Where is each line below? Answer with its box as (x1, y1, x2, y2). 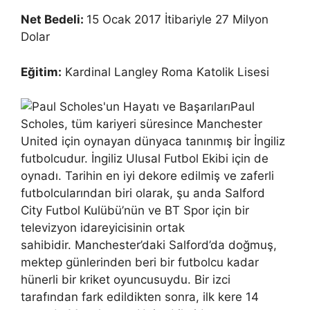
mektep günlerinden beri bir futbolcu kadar (21, 255, 259, 269)
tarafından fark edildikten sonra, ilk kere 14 (21, 290, 259, 304)
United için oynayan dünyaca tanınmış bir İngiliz (21, 134, 285, 148)
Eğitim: (21, 64, 62, 79)
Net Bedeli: (21, 12, 86, 26)
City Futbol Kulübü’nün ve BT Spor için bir (21, 203, 249, 217)
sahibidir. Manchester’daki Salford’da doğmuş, (21, 238, 277, 252)
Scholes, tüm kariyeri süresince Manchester (21, 117, 262, 131)
